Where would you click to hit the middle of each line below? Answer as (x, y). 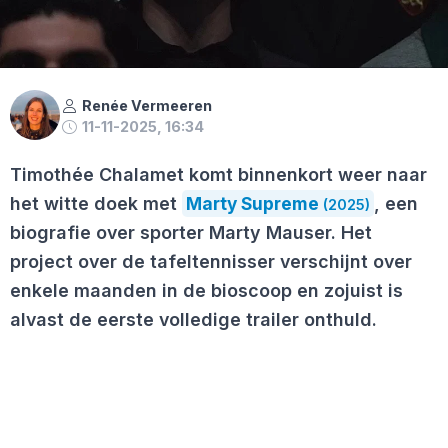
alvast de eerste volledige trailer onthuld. (193, 320)
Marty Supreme (252, 204)
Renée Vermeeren (146, 106)
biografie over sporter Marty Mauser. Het (191, 233)
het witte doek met (96, 204)
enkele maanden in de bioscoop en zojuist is (206, 291)
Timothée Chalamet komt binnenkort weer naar (218, 175)
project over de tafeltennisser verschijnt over (211, 262)
